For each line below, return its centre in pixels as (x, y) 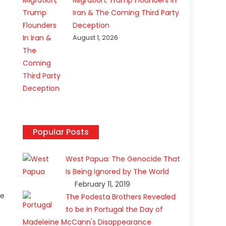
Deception (91, 25)
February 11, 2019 (103, 184)
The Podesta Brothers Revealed (121, 197)
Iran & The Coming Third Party (126, 13)
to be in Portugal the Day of (115, 210)
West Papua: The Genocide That (123, 159)
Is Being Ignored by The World (118, 172)
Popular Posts (61, 132)
